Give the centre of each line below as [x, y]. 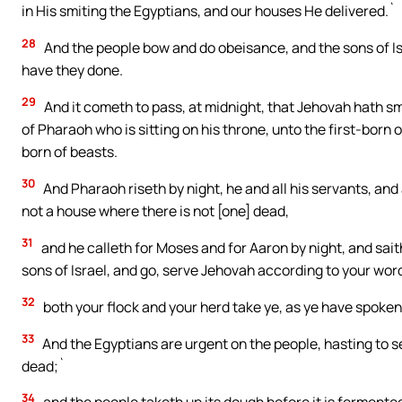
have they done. [72, 70]
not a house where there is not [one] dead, [155, 210]
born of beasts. [70, 151]
